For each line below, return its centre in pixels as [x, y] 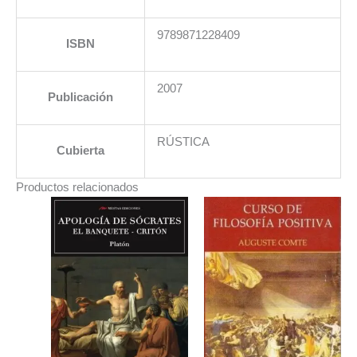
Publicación [80, 98]
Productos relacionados [77, 188]
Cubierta [80, 151]
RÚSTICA [183, 142]
